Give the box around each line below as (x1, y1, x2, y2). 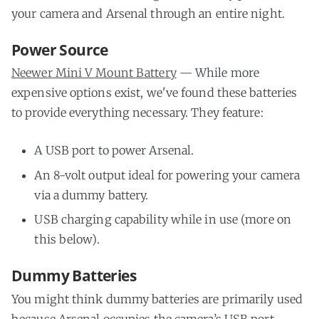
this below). (34, 232, 100, 247)
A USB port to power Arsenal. (34, 143, 194, 158)
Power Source (11, 40, 108, 61)
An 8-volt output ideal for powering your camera (34, 167, 300, 182)
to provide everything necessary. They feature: (11, 105, 263, 120)
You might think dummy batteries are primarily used (11, 291, 303, 306)
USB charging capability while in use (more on (34, 212, 291, 227)
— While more (176, 66, 260, 80)
